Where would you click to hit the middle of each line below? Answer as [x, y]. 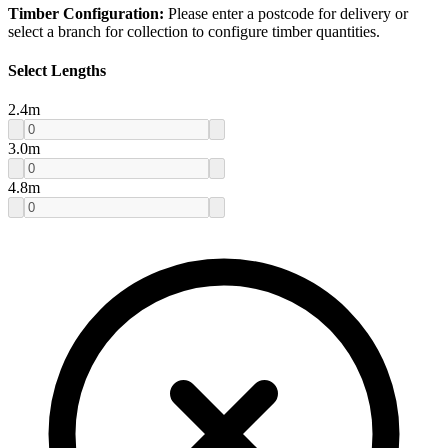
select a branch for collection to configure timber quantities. [194, 31]
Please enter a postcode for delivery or [286, 13]
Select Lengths [57, 71]
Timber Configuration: [86, 13]
